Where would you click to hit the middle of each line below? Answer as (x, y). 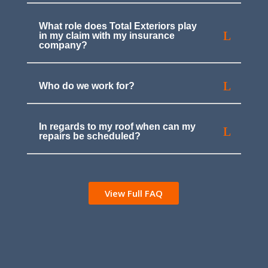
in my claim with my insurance (106, 36)
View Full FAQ (134, 193)
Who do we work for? (86, 86)
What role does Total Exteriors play (118, 26)
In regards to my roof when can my (117, 127)
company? (63, 45)
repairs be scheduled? (89, 136)
